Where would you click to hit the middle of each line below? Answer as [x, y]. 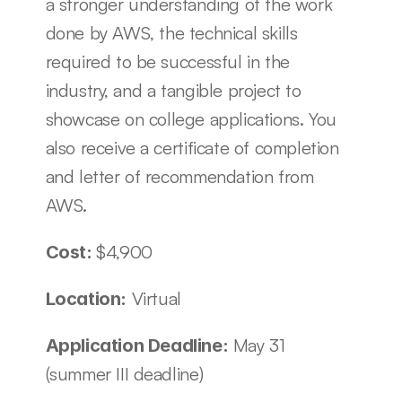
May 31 [257, 345]
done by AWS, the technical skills [171, 32]
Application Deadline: [137, 345]
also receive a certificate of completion [192, 147]
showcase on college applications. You [191, 118]
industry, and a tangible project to [173, 90]
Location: [86, 298]
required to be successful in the [167, 61]
